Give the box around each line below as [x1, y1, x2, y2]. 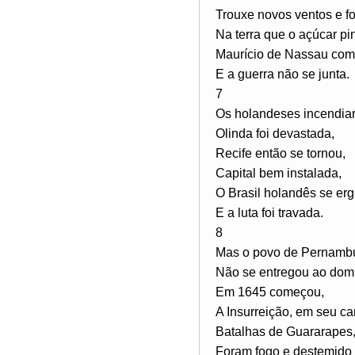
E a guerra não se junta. [216, 67, 349, 81]
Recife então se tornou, [216, 146, 345, 160]
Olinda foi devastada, [216, 126, 334, 140]
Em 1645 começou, [216, 284, 324, 299]
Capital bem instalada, [216, 166, 342, 180]
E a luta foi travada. [216, 205, 323, 219]
